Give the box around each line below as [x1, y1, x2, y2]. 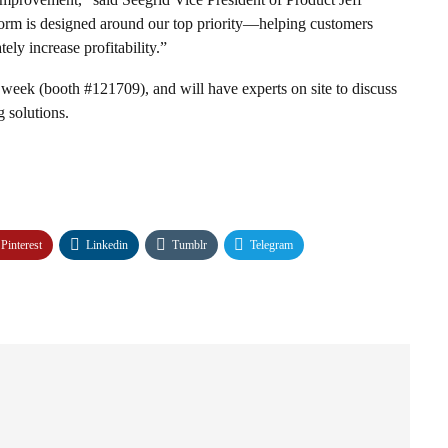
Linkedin [86, 237, 128, 252]
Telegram [250, 237, 293, 252]
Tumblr [172, 237, 207, 252]
